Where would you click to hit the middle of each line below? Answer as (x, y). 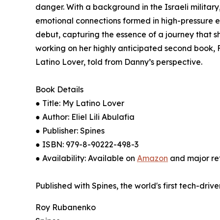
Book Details (59, 90)
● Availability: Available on (86, 158)
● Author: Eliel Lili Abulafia (85, 117)
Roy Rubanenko (66, 207)
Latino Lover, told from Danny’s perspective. (119, 62)
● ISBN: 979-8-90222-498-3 (87, 145)
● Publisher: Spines (70, 131)
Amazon (152, 158)
